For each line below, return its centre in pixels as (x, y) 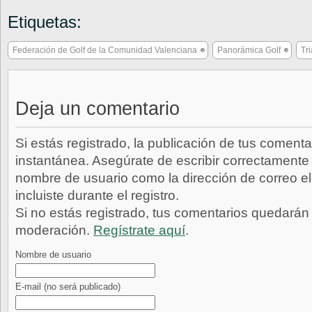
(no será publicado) (82, 287)
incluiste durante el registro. (97, 195)
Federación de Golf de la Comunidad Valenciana (105, 50)
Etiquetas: (45, 22)
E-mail (30, 287)
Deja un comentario (97, 109)
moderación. (54, 230)
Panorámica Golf (249, 50)
